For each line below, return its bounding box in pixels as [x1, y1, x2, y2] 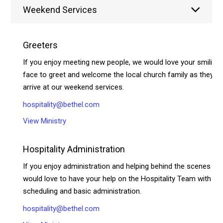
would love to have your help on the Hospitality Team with [23, 174, 212, 183]
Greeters [23, 39, 58, 50]
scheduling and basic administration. [23, 186, 142, 196]
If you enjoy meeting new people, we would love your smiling [23, 57, 221, 67]
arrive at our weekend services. [23, 82, 124, 92]
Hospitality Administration [23, 143, 125, 154]
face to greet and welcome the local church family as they [23, 70, 214, 79]
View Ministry [23, 116, 67, 125]
